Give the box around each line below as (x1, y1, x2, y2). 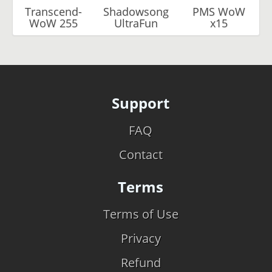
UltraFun (114, 15, 158, 30)
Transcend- (25, 4, 82, 19)
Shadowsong (103, 4, 169, 19)
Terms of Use (103, 205, 178, 222)
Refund (120, 254, 161, 271)
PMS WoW (192, 4, 245, 19)
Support (112, 92, 169, 113)
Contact (118, 146, 163, 163)
